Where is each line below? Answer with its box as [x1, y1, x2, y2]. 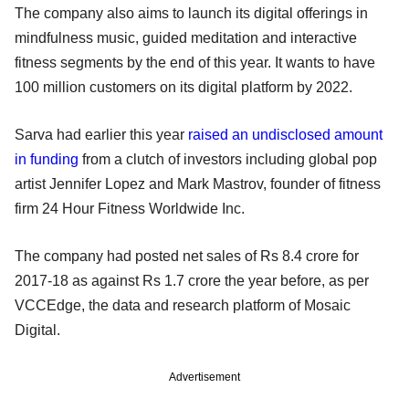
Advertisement [169, 370, 240, 383]
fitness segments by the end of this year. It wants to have [15, 54, 375, 70]
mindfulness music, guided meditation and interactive [15, 29, 357, 46]
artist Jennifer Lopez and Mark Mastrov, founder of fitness [15, 175, 381, 192]
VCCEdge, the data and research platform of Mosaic [15, 297, 351, 313]
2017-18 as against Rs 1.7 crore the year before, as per [15, 272, 369, 288]
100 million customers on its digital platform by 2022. [15, 79, 352, 95]
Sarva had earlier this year [15, 126, 188, 142]
